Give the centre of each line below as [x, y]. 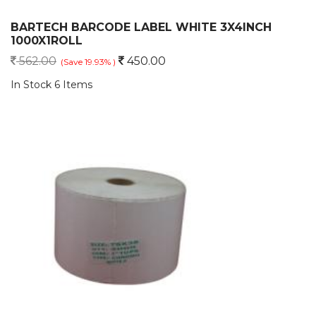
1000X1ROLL [47, 41]
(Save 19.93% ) [88, 62]
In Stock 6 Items [51, 85]
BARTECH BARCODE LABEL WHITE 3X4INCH [141, 27]
